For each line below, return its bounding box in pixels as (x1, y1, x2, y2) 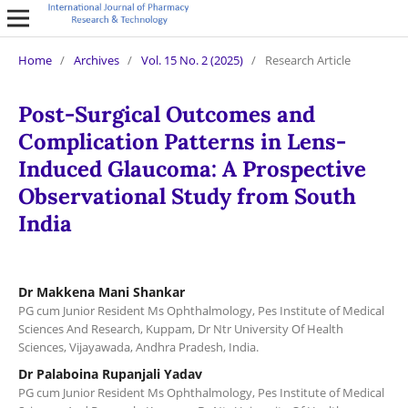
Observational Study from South (17, 181, 356, 210)
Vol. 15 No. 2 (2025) (140, 51, 243, 68)
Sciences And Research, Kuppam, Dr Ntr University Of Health (17, 320, 343, 337)
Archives (73, 51, 119, 68)
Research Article (264, 51, 351, 68)
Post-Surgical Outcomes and (17, 99, 315, 128)
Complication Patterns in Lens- (17, 127, 346, 156)
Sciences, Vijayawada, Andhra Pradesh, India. (17, 338, 259, 355)
